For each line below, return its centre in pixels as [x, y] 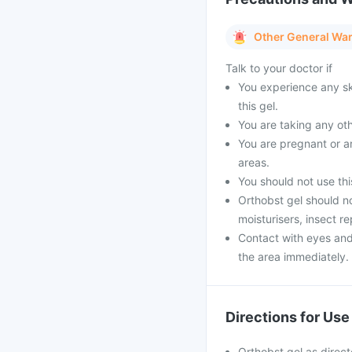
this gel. [258, 106]
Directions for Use [288, 317]
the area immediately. [293, 257]
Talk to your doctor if [279, 68]
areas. [254, 162]
